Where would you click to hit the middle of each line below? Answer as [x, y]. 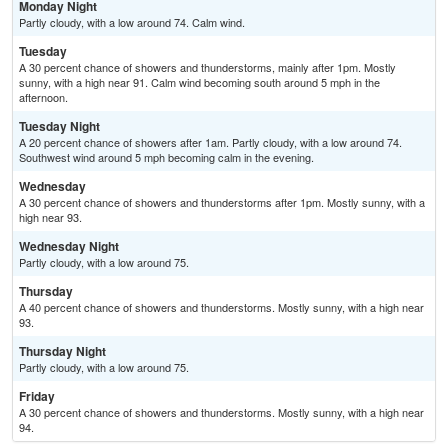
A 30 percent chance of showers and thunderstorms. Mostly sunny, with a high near [221, 412]
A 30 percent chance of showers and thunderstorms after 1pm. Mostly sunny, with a [222, 202]
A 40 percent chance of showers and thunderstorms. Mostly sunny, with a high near [221, 307]
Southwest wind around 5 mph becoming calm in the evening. [166, 157]
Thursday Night [62, 351]
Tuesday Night [59, 126]
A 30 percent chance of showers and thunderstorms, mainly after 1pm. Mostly [207, 67]
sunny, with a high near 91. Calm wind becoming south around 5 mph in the [199, 82]
